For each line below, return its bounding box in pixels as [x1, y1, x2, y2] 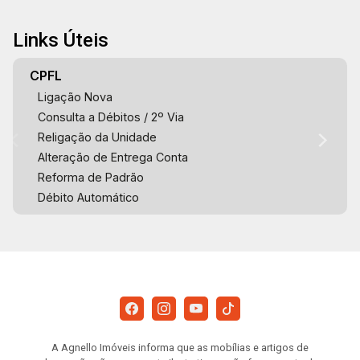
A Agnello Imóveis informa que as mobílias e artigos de [51, 342, 309, 354]
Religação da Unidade [37, 130, 157, 144]
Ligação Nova [37, 90, 112, 104]
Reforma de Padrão [37, 170, 144, 184]
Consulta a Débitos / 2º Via [37, 110, 184, 124]
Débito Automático [37, 190, 139, 204]
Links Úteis [13, 29, 108, 51]
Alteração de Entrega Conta [37, 150, 188, 164]
